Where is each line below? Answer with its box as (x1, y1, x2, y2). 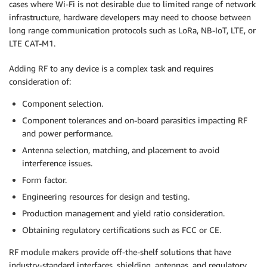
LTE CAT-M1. (9, 38, 55, 48)
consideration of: (9, 76, 71, 86)
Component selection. (22, 98, 103, 108)
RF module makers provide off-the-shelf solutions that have (9, 246, 231, 257)
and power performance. (22, 128, 113, 138)
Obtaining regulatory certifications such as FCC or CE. (22, 224, 221, 235)
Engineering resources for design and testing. (22, 191, 190, 201)
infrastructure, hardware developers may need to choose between (9, 11, 251, 22)
